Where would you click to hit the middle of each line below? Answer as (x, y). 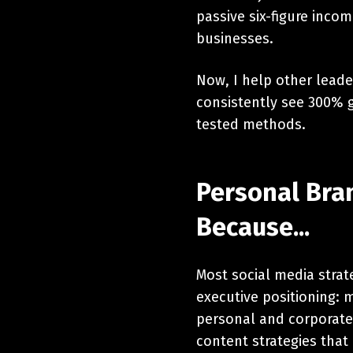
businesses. (235, 38)
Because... (253, 227)
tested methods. (251, 124)
